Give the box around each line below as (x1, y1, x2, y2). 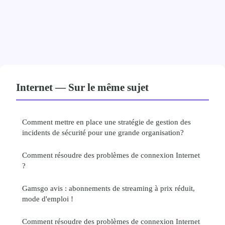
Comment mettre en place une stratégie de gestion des (22, 118, 191, 127)
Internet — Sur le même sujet (16, 81, 149, 93)
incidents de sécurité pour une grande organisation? (22, 128, 184, 137)
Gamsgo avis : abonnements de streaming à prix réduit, (22, 184, 195, 193)
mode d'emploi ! (22, 194, 73, 203)
